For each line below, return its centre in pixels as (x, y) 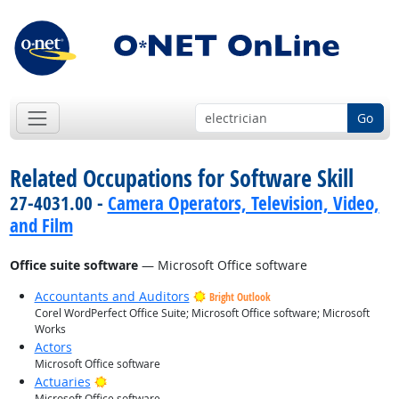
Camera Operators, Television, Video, (243, 204)
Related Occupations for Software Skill (181, 179)
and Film (41, 226)
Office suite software (73, 265)
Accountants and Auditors (112, 297)
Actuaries (62, 382)
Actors (53, 347)
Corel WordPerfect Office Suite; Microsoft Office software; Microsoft (202, 313)
